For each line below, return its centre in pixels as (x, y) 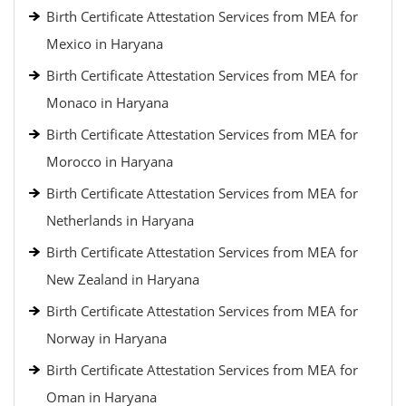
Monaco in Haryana (107, 102)
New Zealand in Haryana (123, 279)
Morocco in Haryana (110, 161)
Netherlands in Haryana (120, 220)
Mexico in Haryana (105, 43)
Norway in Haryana (106, 338)
